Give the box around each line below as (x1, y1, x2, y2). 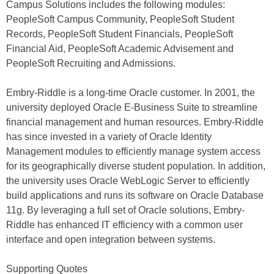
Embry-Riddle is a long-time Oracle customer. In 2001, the (6, 87, 255, 98)
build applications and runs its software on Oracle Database (6, 190, 264, 201)
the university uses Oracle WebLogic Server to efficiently (6, 176, 250, 186)
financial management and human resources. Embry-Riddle (6, 117, 264, 127)
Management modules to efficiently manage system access (6, 146, 261, 157)
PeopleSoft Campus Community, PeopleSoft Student (6, 14, 234, 24)
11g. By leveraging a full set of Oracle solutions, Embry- (6, 205, 245, 215)
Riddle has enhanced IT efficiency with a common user (6, 220, 243, 230)
